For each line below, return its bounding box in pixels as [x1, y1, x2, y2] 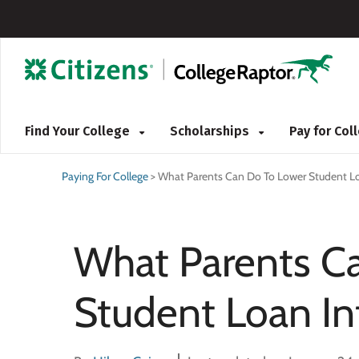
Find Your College [25, 123, 133, 139]
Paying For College [62, 169, 148, 184]
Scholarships [170, 123, 252, 139]
